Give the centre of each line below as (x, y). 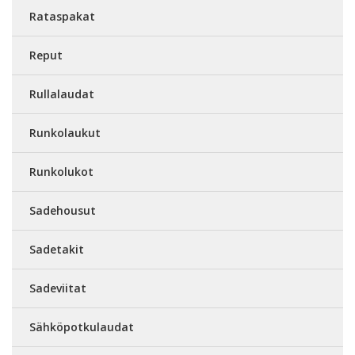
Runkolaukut (65, 132)
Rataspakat (62, 16)
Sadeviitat (58, 288)
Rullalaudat (62, 94)
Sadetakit (57, 249)
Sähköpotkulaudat (82, 326)
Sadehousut (63, 210)
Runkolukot (61, 171)
